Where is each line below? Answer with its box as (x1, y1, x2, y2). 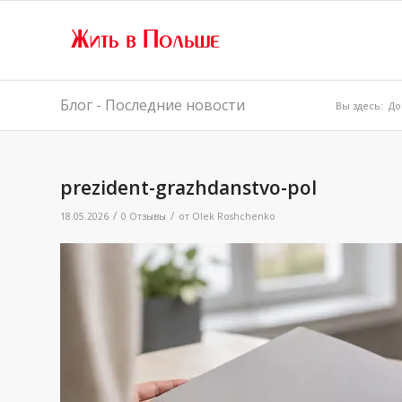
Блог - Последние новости (60, 95, 245, 115)
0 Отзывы (121, 210, 166, 223)
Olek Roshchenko (192, 210, 275, 223)
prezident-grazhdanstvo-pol (60, 175, 317, 200)
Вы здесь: (336, 99, 383, 112)
